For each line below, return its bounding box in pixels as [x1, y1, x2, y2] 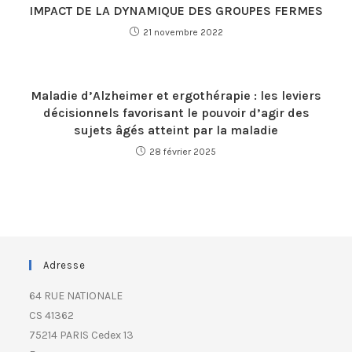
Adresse [43, 259, 86, 271]
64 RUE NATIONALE [29, 289, 123, 302]
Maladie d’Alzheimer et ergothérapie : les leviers [31, 88, 321, 103]
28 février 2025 [149, 146, 216, 157]
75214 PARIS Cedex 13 [29, 328, 134, 342]
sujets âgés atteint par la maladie [74, 123, 278, 137]
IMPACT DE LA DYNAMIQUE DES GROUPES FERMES [29, 3, 323, 18]
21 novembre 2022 [142, 27, 223, 38]
